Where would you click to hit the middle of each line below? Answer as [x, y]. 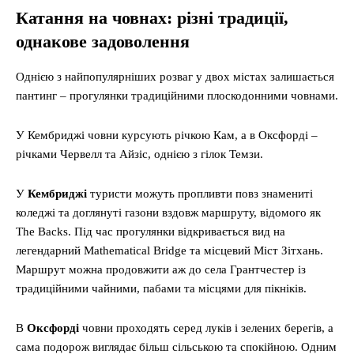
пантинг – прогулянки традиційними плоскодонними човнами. [177, 96]
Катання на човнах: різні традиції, [152, 18]
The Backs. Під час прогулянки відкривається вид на [151, 232]
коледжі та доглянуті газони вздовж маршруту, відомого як [168, 213]
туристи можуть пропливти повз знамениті [200, 194]
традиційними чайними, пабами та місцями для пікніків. [161, 289]
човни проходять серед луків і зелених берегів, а [206, 328]
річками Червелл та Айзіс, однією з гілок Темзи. [139, 154]
